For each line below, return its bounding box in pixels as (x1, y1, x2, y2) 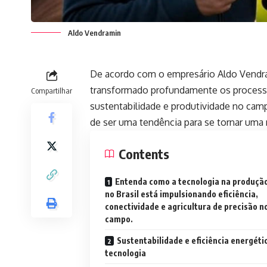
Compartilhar (31, 85, 72, 95)
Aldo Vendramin (68, 27, 121, 38)
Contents (119, 145, 169, 162)
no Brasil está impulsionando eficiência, (105, 188, 258, 199)
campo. (105, 213, 133, 224)
